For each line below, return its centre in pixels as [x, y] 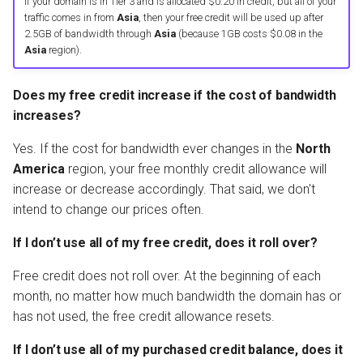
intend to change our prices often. [109, 210]
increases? [47, 116]
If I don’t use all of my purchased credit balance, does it [178, 350]
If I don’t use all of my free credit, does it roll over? [166, 243]
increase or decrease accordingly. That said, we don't [164, 190]
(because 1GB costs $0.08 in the [249, 33]
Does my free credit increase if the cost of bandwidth [175, 96]
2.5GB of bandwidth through [89, 33]
